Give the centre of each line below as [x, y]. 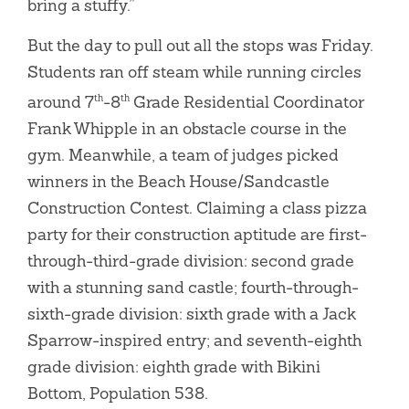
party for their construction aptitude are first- [197, 234]
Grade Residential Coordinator [247, 101]
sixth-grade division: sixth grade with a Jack [192, 313]
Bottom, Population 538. [118, 393]
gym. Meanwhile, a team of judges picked [183, 154]
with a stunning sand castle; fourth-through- [193, 287]
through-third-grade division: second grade [191, 260]
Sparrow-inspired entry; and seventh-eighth [194, 340]
